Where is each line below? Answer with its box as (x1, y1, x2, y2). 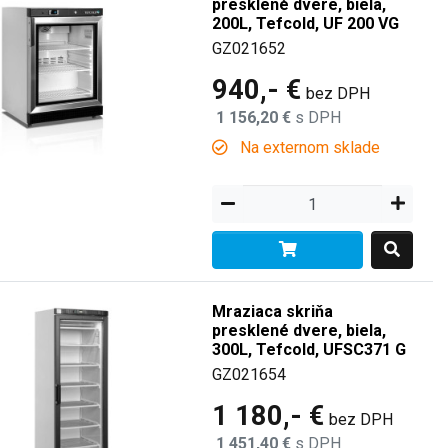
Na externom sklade (236, 138, 381, 157)
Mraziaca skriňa (212, 302, 334, 321)
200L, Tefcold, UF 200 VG (212, 14, 400, 33)
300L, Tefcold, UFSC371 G (212, 340, 407, 359)
